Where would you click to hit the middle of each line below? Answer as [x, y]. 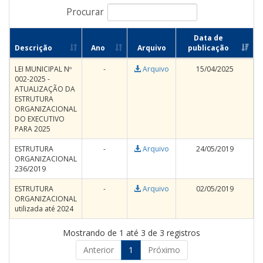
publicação [208, 48]
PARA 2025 [33, 129]
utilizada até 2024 [44, 209]
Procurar [85, 12]
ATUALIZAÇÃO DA [45, 89]
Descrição [33, 48]
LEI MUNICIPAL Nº [43, 69]
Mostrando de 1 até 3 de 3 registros [131, 233]
